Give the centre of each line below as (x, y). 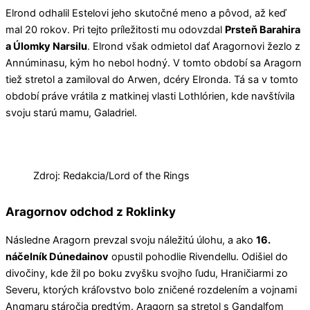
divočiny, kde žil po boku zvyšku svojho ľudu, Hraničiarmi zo (147, 274)
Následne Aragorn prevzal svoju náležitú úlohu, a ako (131, 240)
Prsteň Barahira (263, 29)
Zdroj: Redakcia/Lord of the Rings (111, 176)
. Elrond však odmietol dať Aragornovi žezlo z (194, 46)
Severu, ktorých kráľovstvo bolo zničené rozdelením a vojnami (151, 290)
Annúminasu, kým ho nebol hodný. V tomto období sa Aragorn (154, 63)
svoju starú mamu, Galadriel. (71, 112)
